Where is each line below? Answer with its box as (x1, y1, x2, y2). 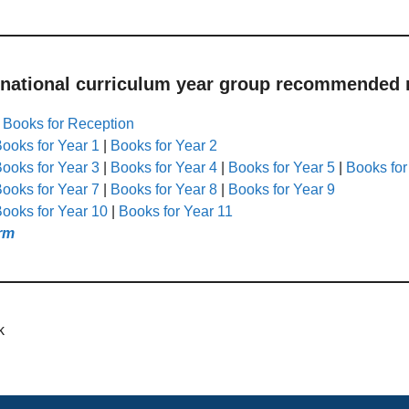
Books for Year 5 (228, 159, 335, 175)
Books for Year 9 (228, 181, 335, 197)
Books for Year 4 (110, 159, 217, 175)
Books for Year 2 (110, 137, 217, 153)
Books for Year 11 (119, 203, 233, 219)
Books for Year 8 (110, 181, 217, 197)
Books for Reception (3, 115, 134, 131)
